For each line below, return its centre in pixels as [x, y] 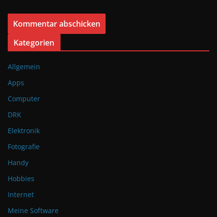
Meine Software [33, 211]
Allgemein [24, 67]
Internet [21, 195]
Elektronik [24, 131]
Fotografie [24, 147]
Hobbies [21, 179]
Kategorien [34, 43]
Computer [24, 99]
